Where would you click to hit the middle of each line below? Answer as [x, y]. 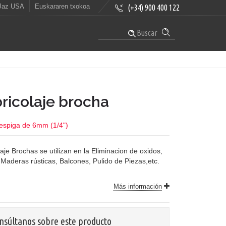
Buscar [146, 33]
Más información [137, 186]
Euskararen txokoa [62, 7]
